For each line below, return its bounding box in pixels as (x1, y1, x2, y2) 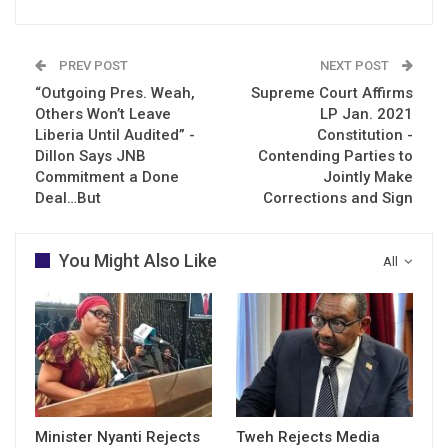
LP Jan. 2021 (320, 104, 413, 123)
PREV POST (56, 57, 128, 73)
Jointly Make (323, 167, 413, 186)
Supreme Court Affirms (251, 83, 413, 102)
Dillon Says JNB (35, 146, 146, 165)
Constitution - (317, 125, 413, 144)
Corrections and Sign (263, 188, 413, 207)
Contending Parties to (258, 146, 413, 165)
